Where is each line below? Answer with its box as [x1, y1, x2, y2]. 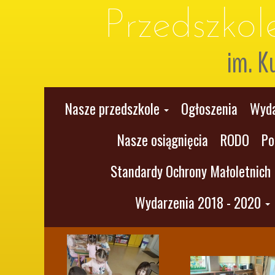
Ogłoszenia [180, 98, 238, 119]
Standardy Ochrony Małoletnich [110, 161, 271, 182]
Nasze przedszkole [64, 98, 160, 119]
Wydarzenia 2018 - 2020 [135, 192, 261, 213]
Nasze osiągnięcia [117, 130, 208, 150]
